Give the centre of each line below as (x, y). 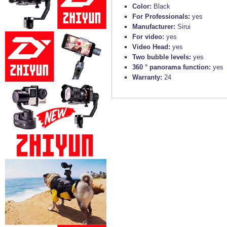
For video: (149, 37)
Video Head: (152, 47)
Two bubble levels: (163, 57)
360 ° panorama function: (173, 67)
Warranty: (148, 78)
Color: (143, 7)
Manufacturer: (155, 27)
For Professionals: (162, 17)
